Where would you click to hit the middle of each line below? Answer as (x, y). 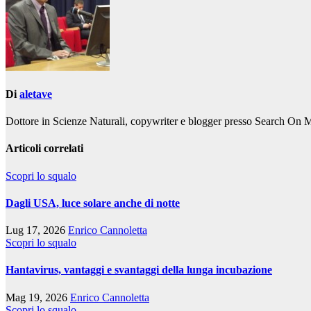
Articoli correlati (44, 149)
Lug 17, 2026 (37, 230)
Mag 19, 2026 (38, 297)
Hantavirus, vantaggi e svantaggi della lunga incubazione (139, 270)
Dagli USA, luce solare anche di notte (93, 203)
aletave (36, 94)
